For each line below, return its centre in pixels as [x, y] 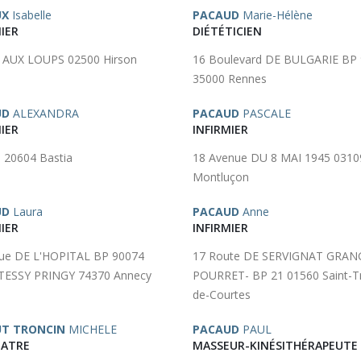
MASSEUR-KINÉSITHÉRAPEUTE [275, 345]
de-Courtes [222, 295]
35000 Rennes [230, 79]
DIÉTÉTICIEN [227, 31]
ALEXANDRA [44, 113]
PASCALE [265, 113]
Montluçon [221, 177]
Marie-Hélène [276, 15]
